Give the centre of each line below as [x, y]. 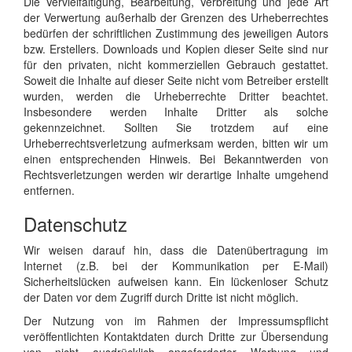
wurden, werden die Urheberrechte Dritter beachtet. [176, 95]
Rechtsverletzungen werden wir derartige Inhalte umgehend [176, 174]
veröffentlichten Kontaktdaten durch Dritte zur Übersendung [176, 336]
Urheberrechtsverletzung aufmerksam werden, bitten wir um [176, 143]
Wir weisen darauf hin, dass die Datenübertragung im [176, 249]
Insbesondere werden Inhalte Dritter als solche [176, 111]
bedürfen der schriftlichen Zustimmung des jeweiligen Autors [176, 33]
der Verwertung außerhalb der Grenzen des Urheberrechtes [176, 17]
